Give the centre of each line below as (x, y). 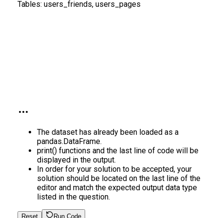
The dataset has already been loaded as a (108, 132)
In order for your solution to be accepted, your (114, 169)
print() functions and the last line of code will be (118, 150)
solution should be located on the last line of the (119, 178)
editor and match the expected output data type (117, 187)
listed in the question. (73, 197)
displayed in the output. (76, 160)
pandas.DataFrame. (69, 141)
